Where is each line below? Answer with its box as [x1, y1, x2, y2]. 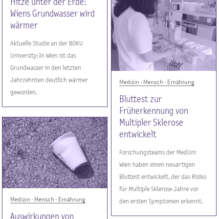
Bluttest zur [119, 94, 162, 104]
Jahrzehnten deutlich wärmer [10, 76, 88, 84]
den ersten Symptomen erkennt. [119, 197, 204, 205]
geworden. [10, 88, 38, 96]
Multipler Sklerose [119, 118, 184, 128]
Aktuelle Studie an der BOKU [10, 40, 84, 47]
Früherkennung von [119, 106, 189, 116]
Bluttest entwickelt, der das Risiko [119, 173, 207, 180]
